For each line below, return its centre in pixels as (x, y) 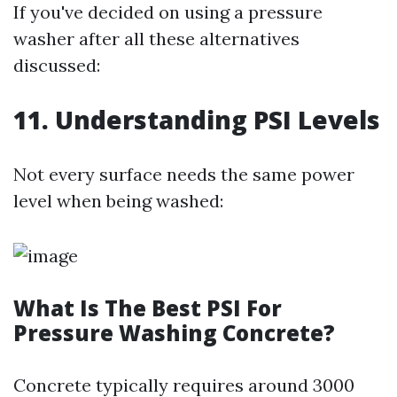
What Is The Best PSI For (148, 308)
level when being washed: (118, 201)
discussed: (57, 65)
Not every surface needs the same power (184, 174)
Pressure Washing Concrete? (174, 333)
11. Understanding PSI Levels (197, 120)
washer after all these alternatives (156, 39)
